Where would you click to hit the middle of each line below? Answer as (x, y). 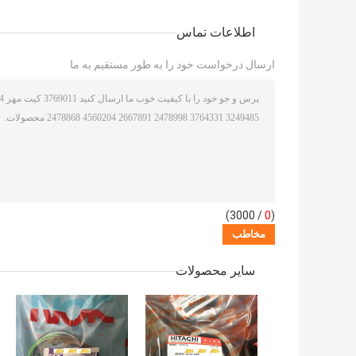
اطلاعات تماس (216, 33)
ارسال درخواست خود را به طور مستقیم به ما (172, 65)
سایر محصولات (215, 271)
